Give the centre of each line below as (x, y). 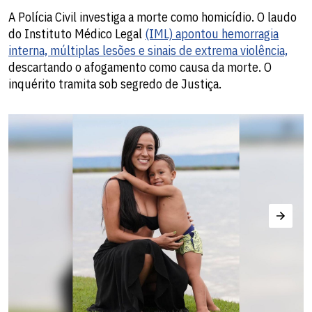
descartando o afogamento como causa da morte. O (140, 68)
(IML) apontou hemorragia (212, 34)
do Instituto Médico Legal (77, 34)
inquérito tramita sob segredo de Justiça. (115, 84)
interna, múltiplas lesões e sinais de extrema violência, (148, 51)
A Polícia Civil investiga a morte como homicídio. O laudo (153, 17)
